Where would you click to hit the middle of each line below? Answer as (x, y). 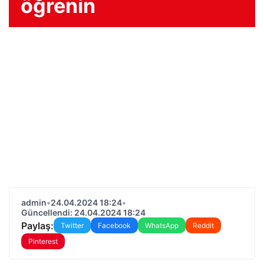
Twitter (72, 225)
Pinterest (43, 241)
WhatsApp (162, 225)
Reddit (203, 225)
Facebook (114, 225)
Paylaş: (37, 225)
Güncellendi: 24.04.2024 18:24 (83, 212)
